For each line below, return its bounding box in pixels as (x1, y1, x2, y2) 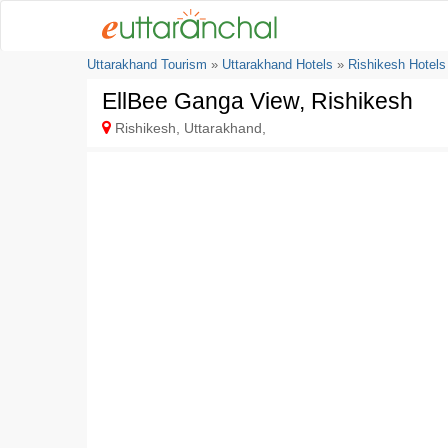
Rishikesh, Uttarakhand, (111, 120, 266, 136)
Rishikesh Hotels (348, 57, 446, 72)
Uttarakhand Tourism (87, 57, 207, 72)
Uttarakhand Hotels (222, 57, 333, 72)
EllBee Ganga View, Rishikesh (102, 88, 413, 114)
